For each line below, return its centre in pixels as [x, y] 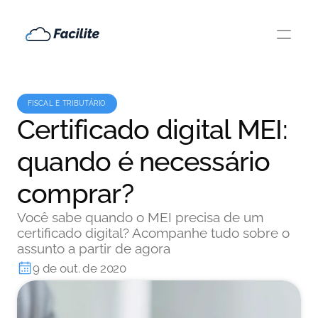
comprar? [75, 193]
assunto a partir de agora [94, 248]
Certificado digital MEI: [152, 130]
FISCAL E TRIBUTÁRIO [67, 103]
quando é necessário [144, 161]
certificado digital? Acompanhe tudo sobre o [153, 233]
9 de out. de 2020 [80, 268]
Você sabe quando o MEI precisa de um [140, 217]
